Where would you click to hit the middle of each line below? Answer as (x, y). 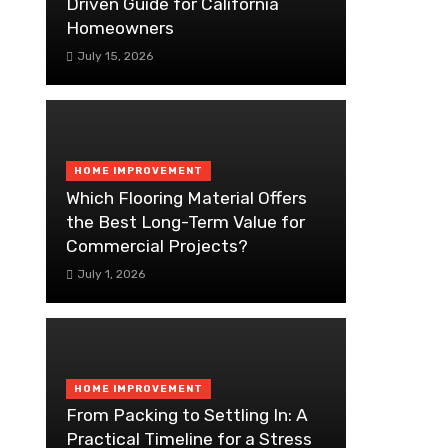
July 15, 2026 (114, 56)
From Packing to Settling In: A (187, 415)
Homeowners (120, 28)
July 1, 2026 (110, 273)
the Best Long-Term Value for (185, 221)
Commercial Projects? (157, 245)
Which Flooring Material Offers (186, 197)
